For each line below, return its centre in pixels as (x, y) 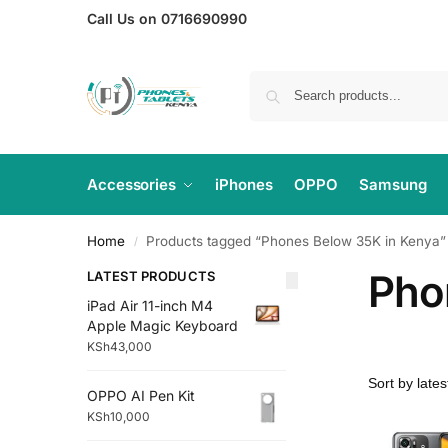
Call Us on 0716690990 (167, 18)
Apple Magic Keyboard (162, 325)
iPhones (244, 184)
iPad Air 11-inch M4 (150, 305)
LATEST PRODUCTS (151, 276)
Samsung (393, 184)
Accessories (131, 184)
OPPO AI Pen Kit (141, 396)
